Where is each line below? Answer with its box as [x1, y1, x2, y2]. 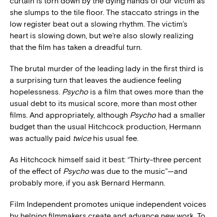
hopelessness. [10, 87, 62, 96]
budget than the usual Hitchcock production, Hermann [10, 122, 201, 131]
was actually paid [10, 133, 73, 143]
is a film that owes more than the [90, 87, 203, 96]
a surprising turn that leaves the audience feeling [10, 75, 181, 85]
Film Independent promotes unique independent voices [10, 199, 206, 209]
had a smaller [156, 110, 205, 120]
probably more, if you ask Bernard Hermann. [10, 178, 165, 187]
